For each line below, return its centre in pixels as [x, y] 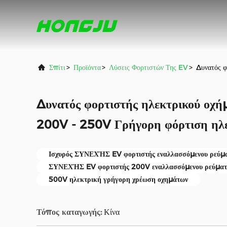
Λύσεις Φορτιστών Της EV [148, 67]
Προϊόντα [87, 67]
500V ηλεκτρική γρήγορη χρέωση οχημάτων [118, 179]
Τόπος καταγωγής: [69, 212]
